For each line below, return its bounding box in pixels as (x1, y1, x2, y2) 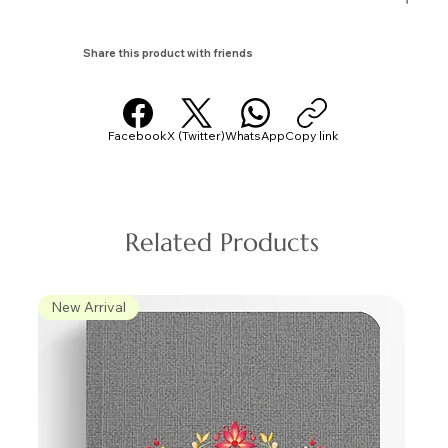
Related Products (124, 226, 319, 258)
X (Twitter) (167, 128, 226, 144)
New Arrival (51, 297, 127, 316)
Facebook (108, 128, 168, 144)
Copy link (285, 128, 340, 144)
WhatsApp (225, 128, 286, 144)
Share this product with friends (83, 46, 254, 61)
